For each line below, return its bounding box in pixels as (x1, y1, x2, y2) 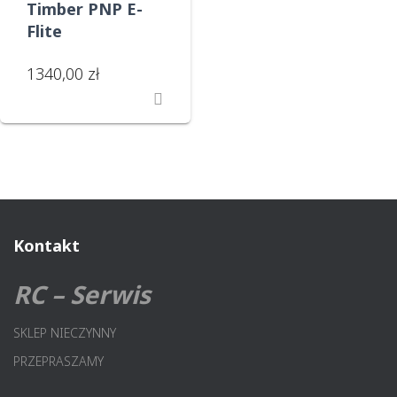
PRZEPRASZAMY (13, 353, 104, 370)
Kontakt (13, 235, 80, 256)
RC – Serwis (13, 277, 151, 311)
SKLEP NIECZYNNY (13, 324, 116, 341)
